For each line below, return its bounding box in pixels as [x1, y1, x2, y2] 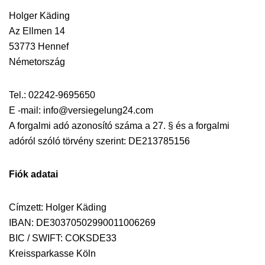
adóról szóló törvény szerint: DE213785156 [9, 136, 190, 146]
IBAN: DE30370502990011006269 [9, 218, 156, 228]
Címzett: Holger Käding [9, 202, 106, 212]
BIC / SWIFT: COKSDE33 [9, 233, 117, 243]
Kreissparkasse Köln [9, 248, 96, 258]
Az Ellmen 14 [9, 26, 65, 36]
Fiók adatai [9, 169, 58, 179]
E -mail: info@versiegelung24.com [9, 105, 153, 115]
